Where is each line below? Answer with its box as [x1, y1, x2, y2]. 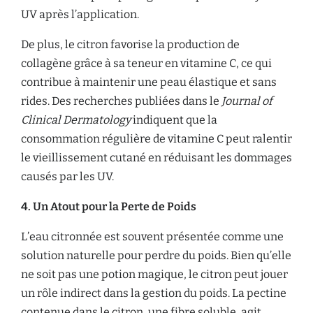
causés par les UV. [21, 170, 114, 183]
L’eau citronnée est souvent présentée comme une [21, 230, 284, 243]
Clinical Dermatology [21, 113, 131, 126]
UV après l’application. [21, 8, 139, 21]
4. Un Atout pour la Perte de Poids [21, 200, 196, 213]
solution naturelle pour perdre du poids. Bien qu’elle [21, 249, 291, 262]
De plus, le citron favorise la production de [21, 38, 240, 51]
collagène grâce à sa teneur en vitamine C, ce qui [21, 57, 272, 70]
